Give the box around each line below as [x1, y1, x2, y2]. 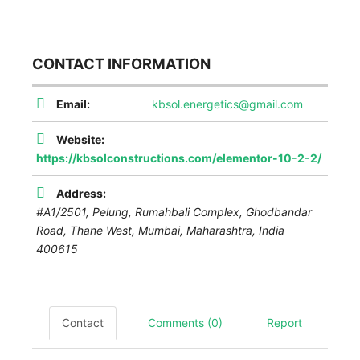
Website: [56, 132, 104, 146]
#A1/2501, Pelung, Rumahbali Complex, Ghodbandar [36, 204, 312, 219]
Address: [56, 186, 106, 200]
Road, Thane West [36, 223, 132, 237]
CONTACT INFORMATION [32, 54, 211, 72]
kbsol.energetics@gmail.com [152, 96, 303, 111]
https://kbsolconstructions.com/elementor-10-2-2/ [36, 150, 321, 165]
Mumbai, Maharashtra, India [138, 223, 284, 237]
